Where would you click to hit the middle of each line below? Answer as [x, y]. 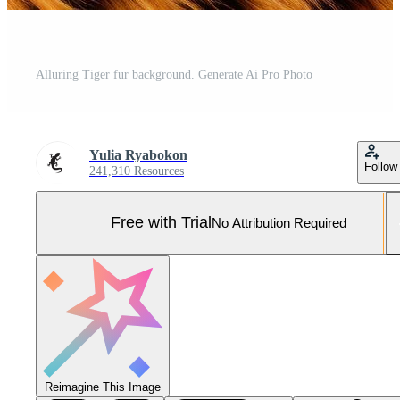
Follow [381, 166]
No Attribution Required [279, 223]
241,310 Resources [137, 171]
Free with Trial [161, 223]
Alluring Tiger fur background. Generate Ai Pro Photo [174, 74]
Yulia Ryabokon [138, 154]
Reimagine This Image [103, 387]
